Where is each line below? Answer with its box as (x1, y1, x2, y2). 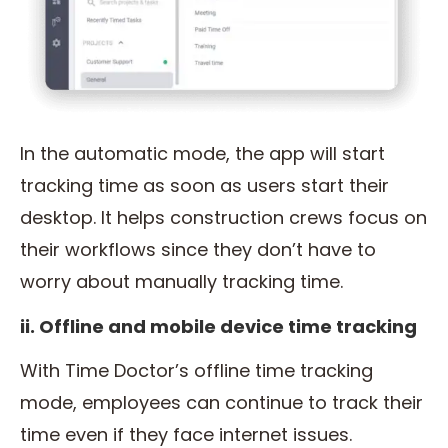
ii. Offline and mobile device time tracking (20, 314, 417, 340)
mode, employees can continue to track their (20, 390, 423, 416)
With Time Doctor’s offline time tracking (20, 358, 373, 384)
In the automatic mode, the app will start (20, 141, 385, 167)
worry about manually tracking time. (20, 269, 348, 295)
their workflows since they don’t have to (20, 237, 376, 263)
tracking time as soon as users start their (20, 173, 389, 199)
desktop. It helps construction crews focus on (20, 205, 427, 231)
